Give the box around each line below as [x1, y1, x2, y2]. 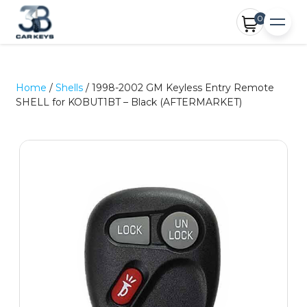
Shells [56, 82, 84, 94]
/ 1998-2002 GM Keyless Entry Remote [83, 82, 275, 94]
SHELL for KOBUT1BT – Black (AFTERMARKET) [16, 96, 243, 108]
